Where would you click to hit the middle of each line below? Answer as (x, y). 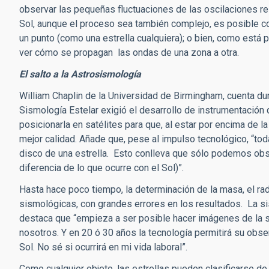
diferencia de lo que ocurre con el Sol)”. (101, 168)
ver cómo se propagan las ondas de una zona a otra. (129, 53)
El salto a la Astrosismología (80, 74)
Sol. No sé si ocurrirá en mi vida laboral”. (103, 247)
